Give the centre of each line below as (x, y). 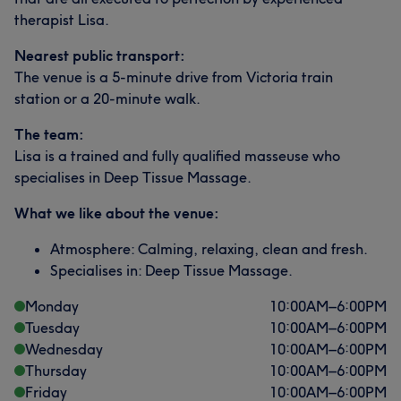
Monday (52, 306)
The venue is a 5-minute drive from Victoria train (174, 77)
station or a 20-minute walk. (107, 98)
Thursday (56, 371)
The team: (49, 134)
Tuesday (52, 328)
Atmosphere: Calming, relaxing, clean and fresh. (209, 249)
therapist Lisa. (62, 20)
